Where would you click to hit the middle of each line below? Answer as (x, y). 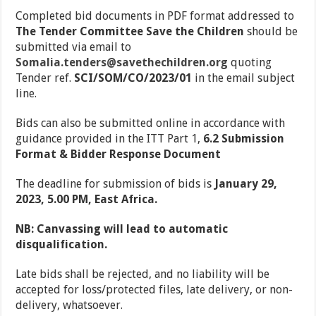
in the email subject (244, 78)
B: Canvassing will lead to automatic (126, 229)
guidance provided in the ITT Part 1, (110, 139)
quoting (250, 63)
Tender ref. (45, 78)
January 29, (246, 184)
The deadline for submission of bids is (115, 184)
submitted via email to (74, 47)
